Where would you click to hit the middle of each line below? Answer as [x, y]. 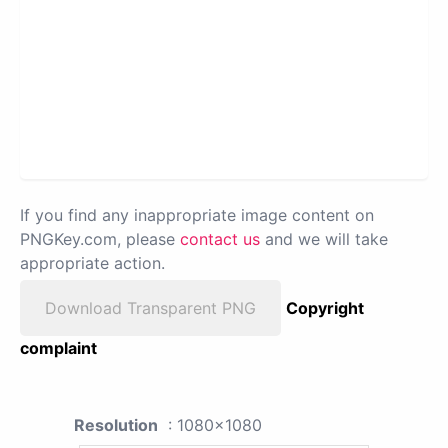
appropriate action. [92, 263]
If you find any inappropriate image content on [197, 215]
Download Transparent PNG [150, 308]
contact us [220, 239]
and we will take [324, 239]
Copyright [325, 308]
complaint [58, 348]
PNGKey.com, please [100, 239]
